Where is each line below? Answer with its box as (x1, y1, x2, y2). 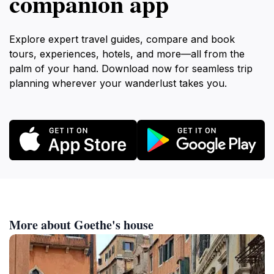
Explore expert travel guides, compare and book (9, 33, 235, 45)
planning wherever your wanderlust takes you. (9, 77, 227, 89)
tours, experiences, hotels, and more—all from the (9, 48, 245, 60)
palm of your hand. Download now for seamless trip (9, 62, 253, 75)
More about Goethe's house (9, 215, 154, 234)
